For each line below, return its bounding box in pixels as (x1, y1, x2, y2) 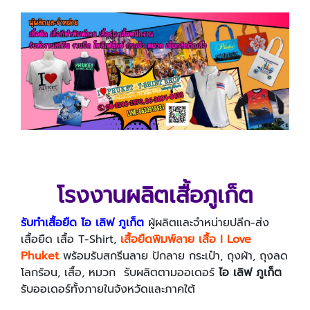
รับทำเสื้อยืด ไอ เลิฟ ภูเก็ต (21, 215, 144, 232)
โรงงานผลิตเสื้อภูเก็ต (57, 179, 253, 213)
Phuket (21, 248, 59, 265)
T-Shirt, (78, 231, 120, 248)
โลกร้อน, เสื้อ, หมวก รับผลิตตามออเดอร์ (21, 264, 219, 282)
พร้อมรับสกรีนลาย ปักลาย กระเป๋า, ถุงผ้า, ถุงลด (59, 248, 288, 265)
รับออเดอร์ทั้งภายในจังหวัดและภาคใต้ (21, 281, 195, 298)
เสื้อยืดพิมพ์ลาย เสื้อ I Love (120, 231, 251, 248)
